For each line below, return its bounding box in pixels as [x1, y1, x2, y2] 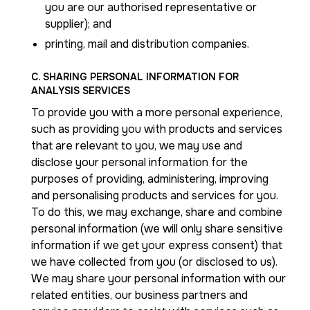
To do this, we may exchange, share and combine [31, 205, 282, 219]
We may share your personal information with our [31, 271, 286, 286]
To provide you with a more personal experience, [31, 105, 282, 120]
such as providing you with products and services [31, 122, 282, 136]
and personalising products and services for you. [31, 188, 278, 203]
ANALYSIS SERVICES [31, 84, 130, 97]
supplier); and [45, 17, 111, 31]
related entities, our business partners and [31, 288, 248, 302]
